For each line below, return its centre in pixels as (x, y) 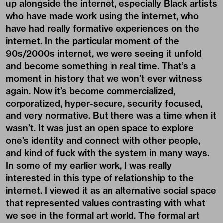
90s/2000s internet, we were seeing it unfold (104, 53)
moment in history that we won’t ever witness (104, 78)
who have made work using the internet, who (102, 16)
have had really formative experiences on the (103, 28)
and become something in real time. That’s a (101, 66)
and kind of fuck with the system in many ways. (108, 153)
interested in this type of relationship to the (100, 178)
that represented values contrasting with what (106, 203)
